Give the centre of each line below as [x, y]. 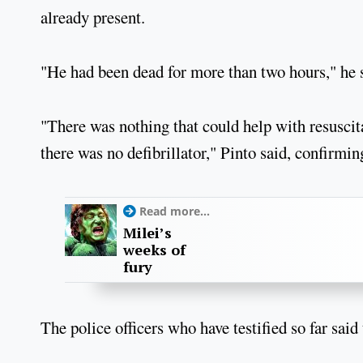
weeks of [154, 250]
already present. [96, 17]
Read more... [175, 211]
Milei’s [147, 233]
